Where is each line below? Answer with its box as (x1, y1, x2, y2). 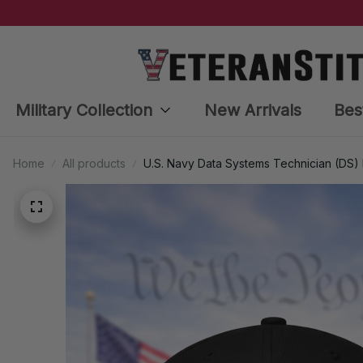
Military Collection (15, 100, 152, 120)
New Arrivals (203, 100, 301, 120)
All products (62, 156, 126, 170)
